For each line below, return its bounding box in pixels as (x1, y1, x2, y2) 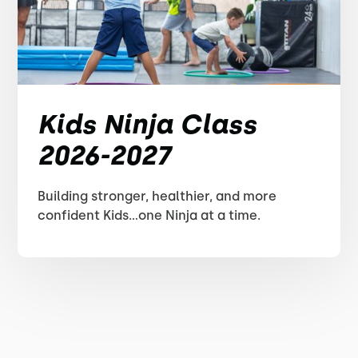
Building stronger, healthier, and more (38, 189, 277, 204)
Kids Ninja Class (38, 109, 257, 140)
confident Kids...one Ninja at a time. (38, 208, 261, 223)
